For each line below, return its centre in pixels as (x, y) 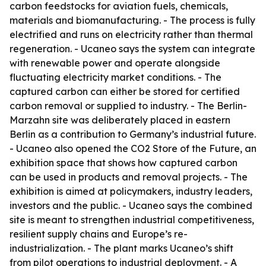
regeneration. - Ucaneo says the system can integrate (132, 49)
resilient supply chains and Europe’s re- (99, 234)
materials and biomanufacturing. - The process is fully (132, 20)
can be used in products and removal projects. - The (129, 177)
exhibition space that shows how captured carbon (123, 163)
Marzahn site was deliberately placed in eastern (120, 120)
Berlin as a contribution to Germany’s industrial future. (133, 134)
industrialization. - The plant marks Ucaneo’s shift (121, 248)
